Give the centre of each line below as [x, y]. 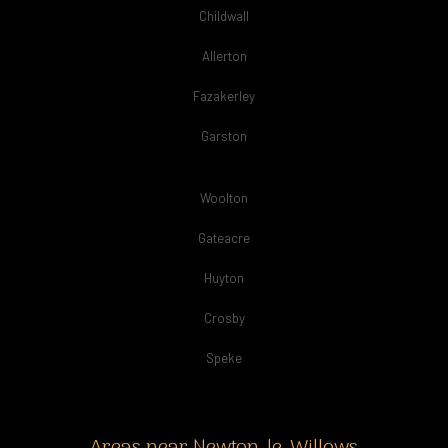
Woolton [224, 198]
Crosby [224, 318]
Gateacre [224, 238]
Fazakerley [224, 96]
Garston [224, 136]
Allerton [224, 56]
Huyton [224, 278]
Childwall [224, 16]
